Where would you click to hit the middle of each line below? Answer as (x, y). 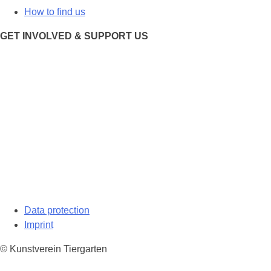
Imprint (39, 224)
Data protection (57, 210)
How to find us (55, 11)
